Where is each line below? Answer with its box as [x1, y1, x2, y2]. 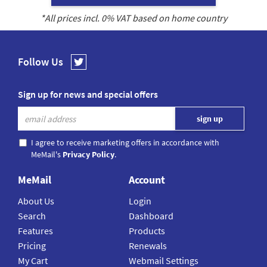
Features [18, 225, 53, 237]
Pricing [18, 240, 46, 252]
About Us [18, 195, 54, 207]
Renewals [129, 240, 167, 252]
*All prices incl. [40, 12, 101, 24]
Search [18, 210, 46, 222]
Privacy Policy [63, 149, 114, 160]
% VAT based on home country [105, 12, 227, 24]
